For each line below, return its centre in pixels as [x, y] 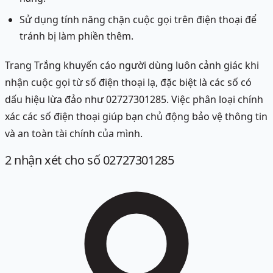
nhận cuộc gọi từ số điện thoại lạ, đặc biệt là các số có [128, 83]
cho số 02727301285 [118, 160]
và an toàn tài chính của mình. [74, 134]
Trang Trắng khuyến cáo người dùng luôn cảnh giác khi [132, 66]
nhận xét [37, 160]
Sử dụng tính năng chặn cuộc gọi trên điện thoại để [138, 20]
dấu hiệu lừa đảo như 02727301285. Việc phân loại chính [134, 100]
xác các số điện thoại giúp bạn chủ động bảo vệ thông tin [136, 117]
